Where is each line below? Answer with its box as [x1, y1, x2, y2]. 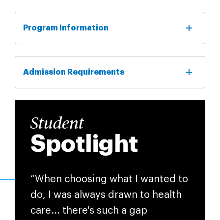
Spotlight [30, 132, 138, 156]
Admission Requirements [23, 68, 124, 76]
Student [30, 115, 84, 132]
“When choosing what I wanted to [30, 174, 188, 184]
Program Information [23, 24, 109, 32]
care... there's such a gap [30, 206, 147, 216]
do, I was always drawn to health [30, 190, 182, 200]
